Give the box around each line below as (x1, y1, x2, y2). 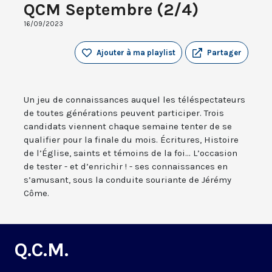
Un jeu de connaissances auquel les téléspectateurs (24, 94, 245, 106)
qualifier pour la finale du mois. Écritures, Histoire (24, 134, 239, 146)
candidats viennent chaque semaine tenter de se (24, 121, 232, 132)
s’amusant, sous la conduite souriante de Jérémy (24, 174, 231, 186)
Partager (207, 48, 242, 58)
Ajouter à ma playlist (97, 48, 175, 58)
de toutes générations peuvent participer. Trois (24, 107, 224, 119)
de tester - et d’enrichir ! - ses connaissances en (24, 161, 228, 172)
